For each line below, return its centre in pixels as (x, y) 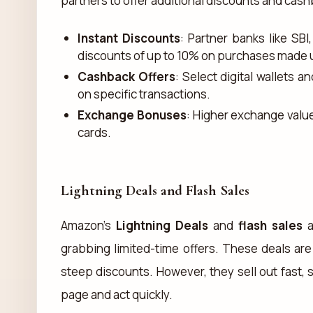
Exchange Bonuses (132, 115)
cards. (94, 132)
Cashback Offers (126, 76)
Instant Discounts (129, 38)
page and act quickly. (117, 294)
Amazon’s (88, 225)
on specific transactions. (144, 94)
